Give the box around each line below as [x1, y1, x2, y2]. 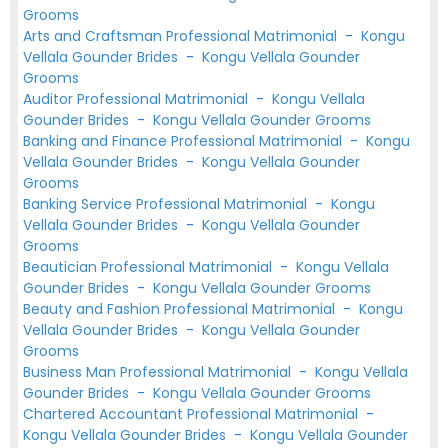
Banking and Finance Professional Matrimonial [23, 131, 346, 151]
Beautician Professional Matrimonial [23, 257, 276, 277]
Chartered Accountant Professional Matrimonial [23, 404, 362, 424]
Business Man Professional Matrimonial [23, 362, 295, 382]
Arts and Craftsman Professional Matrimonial [23, 26, 341, 46]
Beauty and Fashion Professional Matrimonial [23, 299, 339, 319]
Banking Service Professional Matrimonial [23, 194, 311, 214]
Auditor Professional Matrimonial [23, 89, 252, 109]
